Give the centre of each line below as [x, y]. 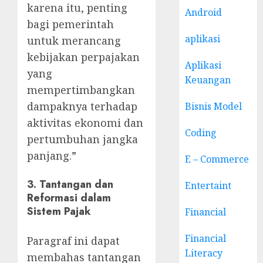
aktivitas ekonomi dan [85, 123]
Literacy [204, 253]
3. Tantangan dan [70, 185]
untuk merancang [74, 41]
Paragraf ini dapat [73, 241]
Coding [201, 133]
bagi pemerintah [70, 24]
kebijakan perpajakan [83, 57]
